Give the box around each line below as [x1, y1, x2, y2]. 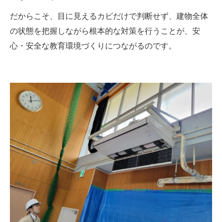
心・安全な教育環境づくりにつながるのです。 [10, 42, 176, 51]
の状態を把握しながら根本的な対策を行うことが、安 [10, 27, 200, 36]
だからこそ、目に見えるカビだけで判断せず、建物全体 [10, 12, 208, 21]
